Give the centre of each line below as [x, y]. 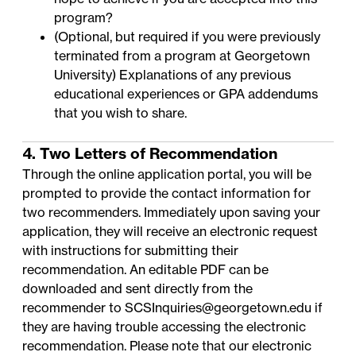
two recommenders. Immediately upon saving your [172, 213]
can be [248, 270]
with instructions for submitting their [131, 251]
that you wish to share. [121, 113]
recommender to [74, 308]
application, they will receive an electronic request [170, 232]
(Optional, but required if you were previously [188, 37]
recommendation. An [86, 270]
